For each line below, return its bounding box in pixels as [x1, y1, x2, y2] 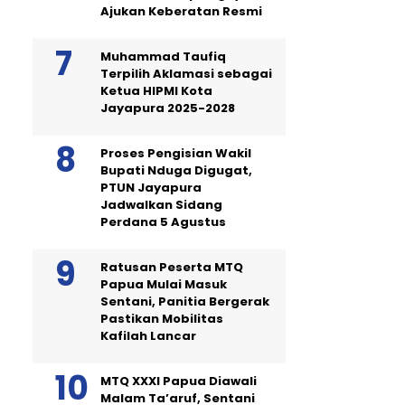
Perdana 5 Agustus [100, 213, 226, 231]
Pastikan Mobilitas [100, 310, 223, 327]
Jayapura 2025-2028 [100, 99, 235, 117]
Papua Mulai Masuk [100, 276, 227, 293]
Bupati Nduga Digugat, [100, 162, 252, 179]
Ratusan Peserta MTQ [100, 259, 243, 276]
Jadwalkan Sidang [100, 196, 222, 213]
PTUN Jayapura [100, 179, 202, 196]
